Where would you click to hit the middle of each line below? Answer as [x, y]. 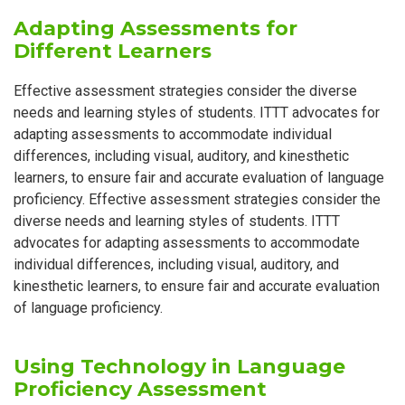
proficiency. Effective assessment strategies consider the [197, 200]
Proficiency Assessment [140, 390]
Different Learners [113, 52]
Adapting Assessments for [155, 29]
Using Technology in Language [179, 367]
